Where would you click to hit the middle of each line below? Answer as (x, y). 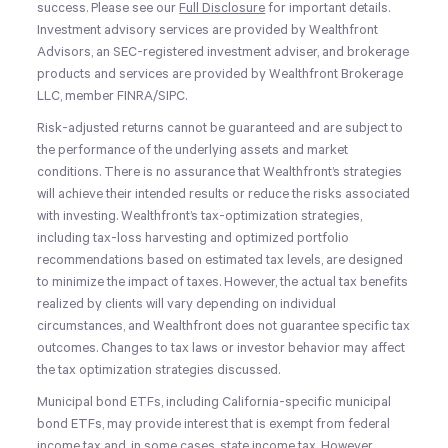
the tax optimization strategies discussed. (159, 370)
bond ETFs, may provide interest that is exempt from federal (214, 424)
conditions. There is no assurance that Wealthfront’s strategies (220, 172)
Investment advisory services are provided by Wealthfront (208, 30)
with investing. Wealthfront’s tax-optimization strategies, (200, 216)
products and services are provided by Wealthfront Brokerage (220, 74)
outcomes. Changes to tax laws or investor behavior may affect (221, 348)
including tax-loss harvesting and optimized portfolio (193, 238)
